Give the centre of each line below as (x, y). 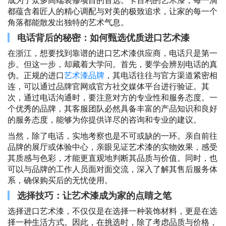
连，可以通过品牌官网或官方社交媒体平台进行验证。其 (108, 86)
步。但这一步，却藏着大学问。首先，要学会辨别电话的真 (112, 64)
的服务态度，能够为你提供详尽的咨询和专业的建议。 (104, 120)
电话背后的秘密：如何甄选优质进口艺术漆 (103, 38)
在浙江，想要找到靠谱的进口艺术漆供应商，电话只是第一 (112, 53)
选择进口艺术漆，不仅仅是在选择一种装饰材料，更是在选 (112, 211)
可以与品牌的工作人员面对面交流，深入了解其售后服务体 (112, 169)
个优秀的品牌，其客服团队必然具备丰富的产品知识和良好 (112, 108)
